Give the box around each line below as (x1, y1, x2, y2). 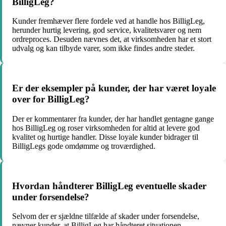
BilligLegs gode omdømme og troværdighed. (12, 141, 155, 150)
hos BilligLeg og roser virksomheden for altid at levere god (12, 123, 200, 132)
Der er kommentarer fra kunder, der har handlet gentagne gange (12, 114, 214, 123)
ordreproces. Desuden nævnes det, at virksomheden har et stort (12, 35, 211, 44)
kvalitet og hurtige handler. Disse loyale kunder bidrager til (12, 132, 198, 141)
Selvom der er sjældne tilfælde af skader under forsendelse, (12, 212, 199, 221)
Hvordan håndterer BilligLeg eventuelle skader (12, 180, 206, 191)
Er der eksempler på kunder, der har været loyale (12, 83, 216, 94)
